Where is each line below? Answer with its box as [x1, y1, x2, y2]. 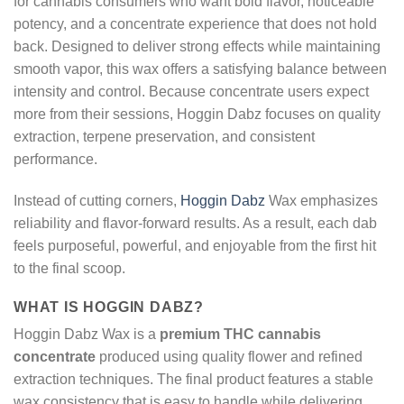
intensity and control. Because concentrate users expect [14, 84, 369, 100]
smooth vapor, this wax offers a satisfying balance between [14, 61, 387, 78]
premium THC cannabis [160, 326, 321, 342]
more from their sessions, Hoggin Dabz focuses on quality [14, 106, 381, 123]
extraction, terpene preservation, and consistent [14, 129, 315, 145]
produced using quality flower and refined [96, 348, 363, 364]
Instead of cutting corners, [14, 192, 177, 208]
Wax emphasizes [265, 192, 378, 208]
